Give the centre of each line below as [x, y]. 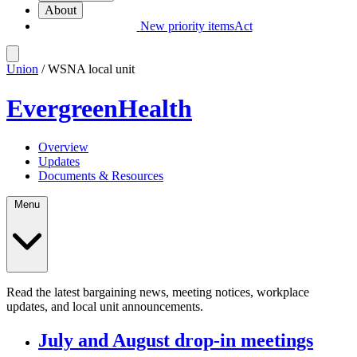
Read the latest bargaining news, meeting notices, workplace [158, 292]
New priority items [187, 26]
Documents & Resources [101, 175]
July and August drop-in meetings [176, 340]
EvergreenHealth [99, 108]
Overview [63, 147]
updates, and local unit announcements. [105, 306]
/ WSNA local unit [86, 69]
